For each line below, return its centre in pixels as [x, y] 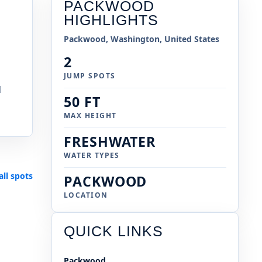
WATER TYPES [92, 156]
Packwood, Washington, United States [142, 39]
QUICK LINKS [113, 232]
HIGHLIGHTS [111, 20]
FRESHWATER [110, 142]
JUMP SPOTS [90, 76]
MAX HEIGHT [90, 116]
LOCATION [86, 195]
